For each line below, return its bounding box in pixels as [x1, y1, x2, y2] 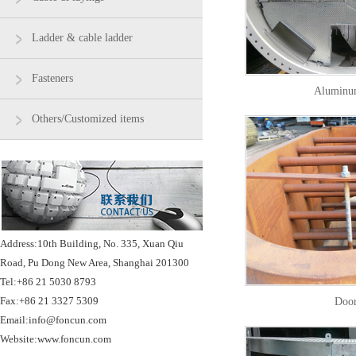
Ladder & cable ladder [32, 32, 133, 44]
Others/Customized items [32, 113, 144, 125]
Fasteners [32, 72, 73, 84]
